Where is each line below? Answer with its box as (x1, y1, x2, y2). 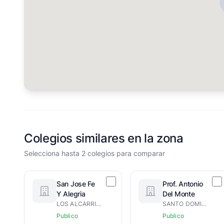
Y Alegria (56, 189, 85, 198)
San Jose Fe (56, 179, 95, 188)
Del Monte (162, 189, 195, 198)
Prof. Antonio (162, 179, 203, 188)
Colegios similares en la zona (24, 131, 183, 145)
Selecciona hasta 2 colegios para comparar (24, 149, 165, 157)
